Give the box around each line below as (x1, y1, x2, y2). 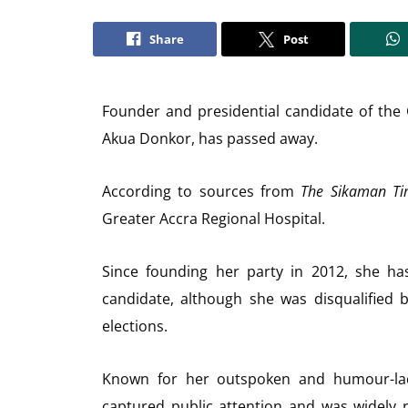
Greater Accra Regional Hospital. (102, 209, 325, 229)
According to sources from (102, 181, 301, 202)
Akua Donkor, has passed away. (102, 128, 318, 149)
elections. (102, 316, 168, 337)
